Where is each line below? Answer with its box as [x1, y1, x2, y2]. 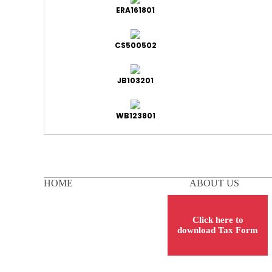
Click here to [192, 215, 243, 225]
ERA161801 [116, 5, 155, 15]
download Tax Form [177, 225, 258, 235]
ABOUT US [189, 178, 239, 188]
